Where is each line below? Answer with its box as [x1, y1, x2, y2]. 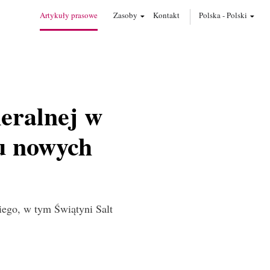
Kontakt [153, 10, 180, 20]
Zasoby [113, 10, 137, 20]
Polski [227, 10, 247, 20]
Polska [199, 10, 221, 20]
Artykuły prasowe [40, 10, 98, 20]
